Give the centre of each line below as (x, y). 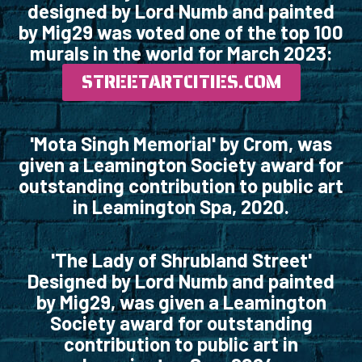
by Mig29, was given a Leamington (181, 302)
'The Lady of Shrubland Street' (181, 260)
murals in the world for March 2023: (181, 53)
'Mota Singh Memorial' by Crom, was (181, 144)
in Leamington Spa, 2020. (181, 207)
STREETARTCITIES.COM (181, 82)
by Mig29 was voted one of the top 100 (181, 32)
